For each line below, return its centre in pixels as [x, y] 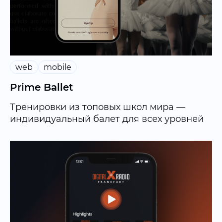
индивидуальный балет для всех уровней [107, 119]
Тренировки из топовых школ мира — [98, 107]
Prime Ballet [41, 87]
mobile [57, 67]
